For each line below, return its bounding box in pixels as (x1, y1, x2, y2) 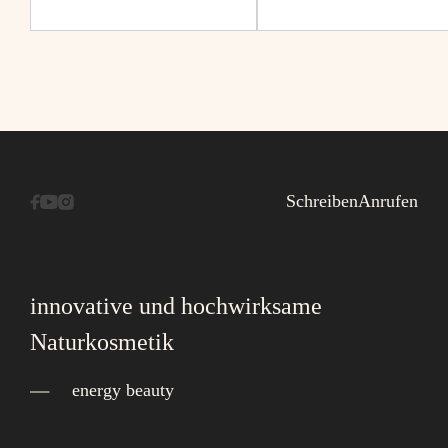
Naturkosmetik (30, 329, 174, 355)
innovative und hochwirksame (30, 293, 322, 319)
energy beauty (72, 380, 174, 400)
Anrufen (358, 191, 418, 211)
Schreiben (286, 191, 358, 211)
